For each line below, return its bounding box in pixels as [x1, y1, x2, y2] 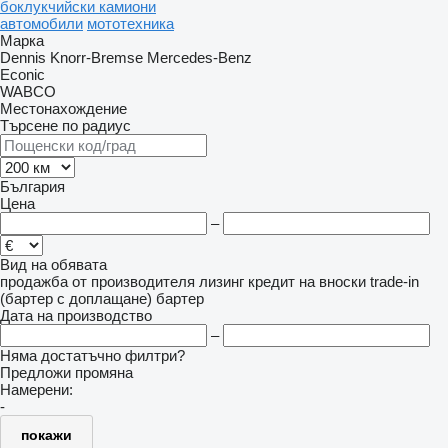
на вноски [299, 273, 366, 290]
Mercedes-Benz [147, 49, 252, 66]
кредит [248, 273, 295, 290]
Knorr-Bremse [50, 49, 143, 66]
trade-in [370, 273, 419, 290]
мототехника [87, 15, 174, 32]
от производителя [72, 273, 195, 290]
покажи [21, 427, 72, 443]
